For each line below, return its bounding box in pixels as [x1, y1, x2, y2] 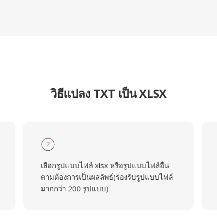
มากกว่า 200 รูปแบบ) [40, 184, 108, 193]
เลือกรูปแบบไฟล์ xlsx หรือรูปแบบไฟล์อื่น [40, 160, 169, 170]
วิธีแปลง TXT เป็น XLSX [50, 85, 167, 101]
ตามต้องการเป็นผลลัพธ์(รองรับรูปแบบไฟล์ [40, 172, 173, 182]
